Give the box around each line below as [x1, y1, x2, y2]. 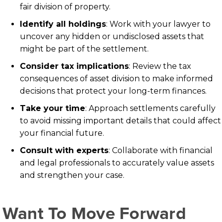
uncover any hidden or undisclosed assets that [20, 31, 204, 41]
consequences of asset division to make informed [20, 73, 213, 83]
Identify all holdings [20, 19, 106, 29]
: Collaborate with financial [109, 145, 213, 155]
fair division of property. [20, 1, 111, 11]
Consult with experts [20, 145, 109, 155]
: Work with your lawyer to [106, 19, 211, 29]
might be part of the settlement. [20, 44, 149, 54]
